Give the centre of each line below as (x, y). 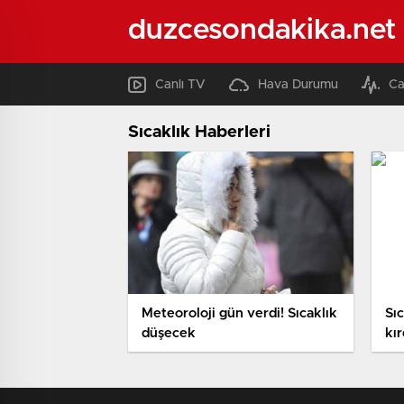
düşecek (169, 334)
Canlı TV (180, 84)
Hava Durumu (298, 84)
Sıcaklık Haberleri (199, 132)
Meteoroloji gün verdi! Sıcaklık (239, 314)
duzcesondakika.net (262, 30)
